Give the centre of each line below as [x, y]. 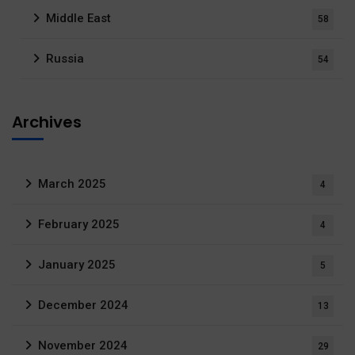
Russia [65, 58]
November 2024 [83, 345]
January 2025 [77, 264]
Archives [47, 122]
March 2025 [72, 183]
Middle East [78, 18]
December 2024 [83, 305]
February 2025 [79, 224]
